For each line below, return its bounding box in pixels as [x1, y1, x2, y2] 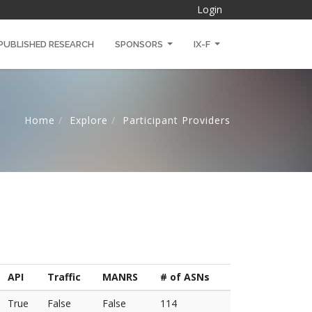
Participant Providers [123, 114, 231, 127]
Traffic [47, 270, 81, 283]
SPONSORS [114, 39, 165, 49]
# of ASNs [160, 270, 210, 283]
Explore [70, 114, 108, 127]
